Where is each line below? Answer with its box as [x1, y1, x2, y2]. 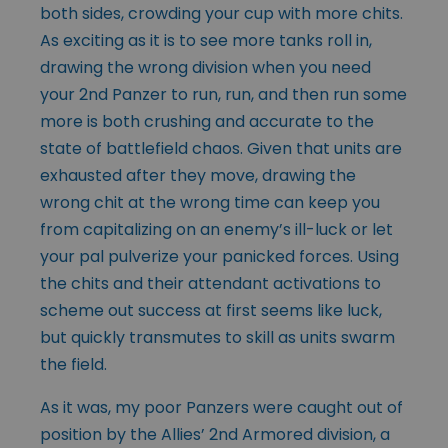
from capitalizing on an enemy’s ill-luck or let [40, 218, 393, 242]
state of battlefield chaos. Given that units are [40, 137, 402, 161]
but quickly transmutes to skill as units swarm [40, 326, 395, 350]
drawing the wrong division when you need [40, 56, 371, 80]
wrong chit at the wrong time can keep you [40, 191, 380, 215]
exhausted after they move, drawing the [40, 164, 356, 188]
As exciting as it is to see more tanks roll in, [40, 29, 372, 53]
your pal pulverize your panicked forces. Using [40, 245, 399, 269]
